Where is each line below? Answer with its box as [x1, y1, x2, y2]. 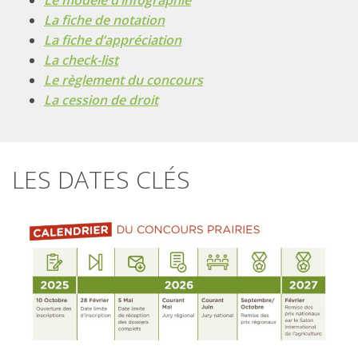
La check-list [44, 50, 118, 69]
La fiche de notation [44, 10, 165, 29]
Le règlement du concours [44, 70, 203, 89]
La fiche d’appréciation [44, 30, 181, 49]
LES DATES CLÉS [12, 162, 190, 196]
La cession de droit [44, 90, 158, 109]
